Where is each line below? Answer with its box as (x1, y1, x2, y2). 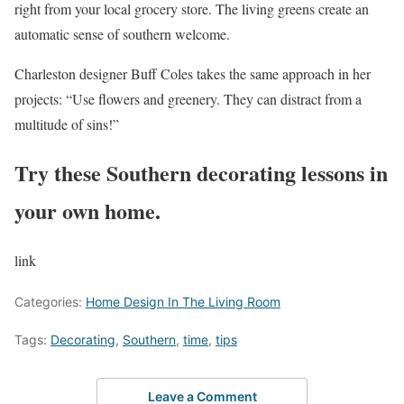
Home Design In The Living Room (86, 294, 280, 310)
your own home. (14, 195, 161, 227)
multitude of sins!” (14, 114, 119, 133)
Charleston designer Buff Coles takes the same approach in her (14, 63, 371, 83)
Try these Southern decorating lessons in (14, 157, 388, 189)
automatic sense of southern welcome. (14, 23, 230, 43)
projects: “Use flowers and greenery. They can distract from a (14, 88, 362, 108)
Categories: (14, 294, 86, 310)
